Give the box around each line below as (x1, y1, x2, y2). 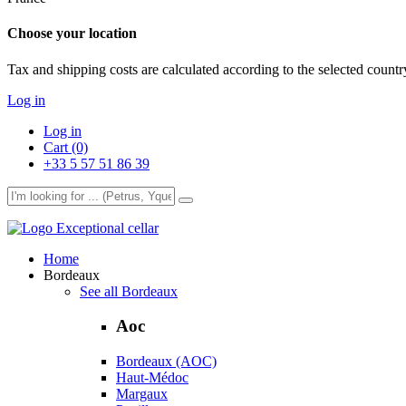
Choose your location (7, 25, 137, 42)
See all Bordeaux (80, 283, 178, 299)
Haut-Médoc (116, 369, 188, 385)
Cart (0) (43, 139, 88, 155)
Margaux (116, 385, 168, 401)
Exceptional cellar (56, 219, 159, 236)
